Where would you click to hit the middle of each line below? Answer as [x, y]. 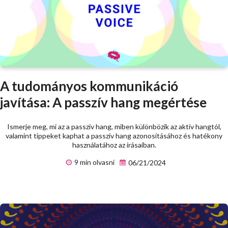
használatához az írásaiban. [114, 145]
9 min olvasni [93, 162]
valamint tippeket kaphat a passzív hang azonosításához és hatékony [114, 136]
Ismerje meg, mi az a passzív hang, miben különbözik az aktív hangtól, [114, 127]
